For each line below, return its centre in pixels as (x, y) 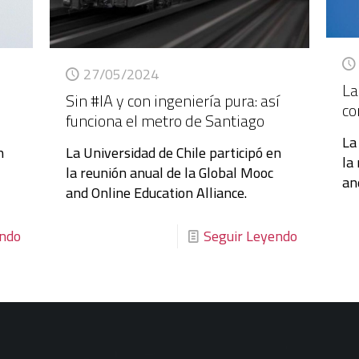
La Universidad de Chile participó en (173, 152)
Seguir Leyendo (251, 236)
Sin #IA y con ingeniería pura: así (172, 100)
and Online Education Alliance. (156, 192)
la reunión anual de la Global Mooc (169, 172)
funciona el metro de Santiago (165, 120)
